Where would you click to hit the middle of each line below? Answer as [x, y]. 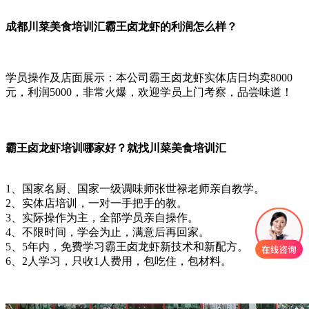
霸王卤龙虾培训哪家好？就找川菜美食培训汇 [116, 148]
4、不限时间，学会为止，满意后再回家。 [108, 232]
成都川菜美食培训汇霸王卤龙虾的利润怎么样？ [121, 26]
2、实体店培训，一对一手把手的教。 [97, 203]
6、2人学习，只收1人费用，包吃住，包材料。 [119, 261]
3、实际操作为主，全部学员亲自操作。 [102, 218]
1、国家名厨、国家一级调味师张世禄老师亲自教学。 [135, 189]
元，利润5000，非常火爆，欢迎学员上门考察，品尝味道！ [149, 92]
